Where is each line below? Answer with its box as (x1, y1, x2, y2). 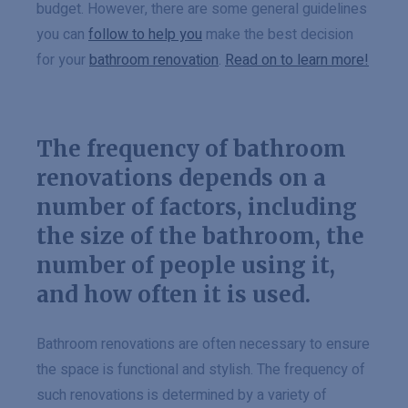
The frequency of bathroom (36, 135, 346, 163)
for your (36, 49, 89, 71)
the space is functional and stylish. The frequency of (36, 359, 365, 381)
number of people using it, (36, 251, 335, 280)
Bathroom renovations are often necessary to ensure (36, 333, 370, 355)
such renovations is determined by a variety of (36, 384, 327, 406)
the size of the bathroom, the (36, 222, 364, 250)
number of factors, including (36, 193, 357, 221)
